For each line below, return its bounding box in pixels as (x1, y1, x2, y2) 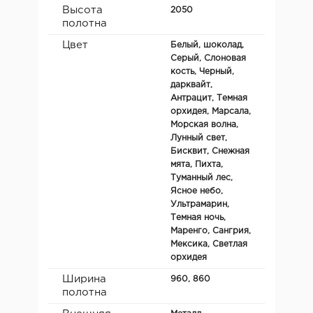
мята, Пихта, (170, 160, 223, 168)
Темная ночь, (170, 213, 226, 221)
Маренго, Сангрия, (170, 226, 251, 235)
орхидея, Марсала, (170, 107, 251, 115)
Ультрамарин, (170, 200, 229, 208)
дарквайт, (170, 80, 212, 89)
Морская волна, (170, 120, 238, 129)
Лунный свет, (170, 133, 227, 142)
